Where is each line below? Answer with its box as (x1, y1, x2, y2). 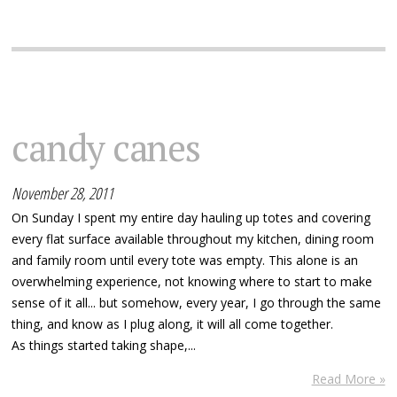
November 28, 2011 (12, 182, 114, 204)
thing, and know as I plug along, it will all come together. (12, 315, 334, 332)
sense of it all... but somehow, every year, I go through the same (12, 293, 382, 311)
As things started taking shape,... (12, 336, 197, 354)
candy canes (12, 121, 200, 172)
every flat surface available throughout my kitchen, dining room (12, 230, 375, 247)
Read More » (311, 370, 385, 387)
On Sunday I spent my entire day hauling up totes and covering (12, 208, 371, 226)
